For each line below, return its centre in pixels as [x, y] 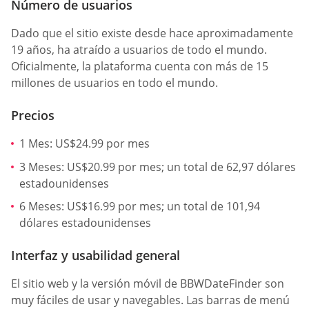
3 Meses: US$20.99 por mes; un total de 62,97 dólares [158, 167]
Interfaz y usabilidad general [96, 256]
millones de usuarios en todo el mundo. [114, 82]
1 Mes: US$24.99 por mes [84, 143]
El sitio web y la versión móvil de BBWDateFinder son [148, 284]
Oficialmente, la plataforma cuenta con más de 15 [140, 66]
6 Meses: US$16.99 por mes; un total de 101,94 [140, 207]
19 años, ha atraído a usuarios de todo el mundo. [139, 49]
